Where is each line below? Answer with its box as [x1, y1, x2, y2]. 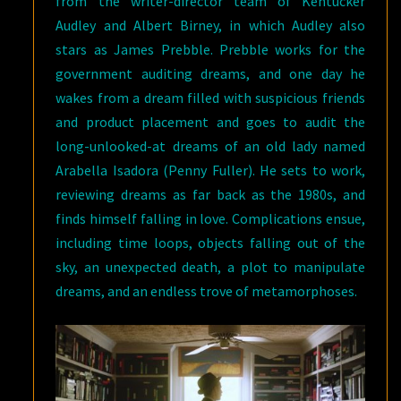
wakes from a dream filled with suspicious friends [55, 89, 365, 107]
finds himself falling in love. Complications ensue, [55, 209, 365, 228]
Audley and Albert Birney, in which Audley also [55, 16, 365, 35]
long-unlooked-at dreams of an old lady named [55, 137, 365, 156]
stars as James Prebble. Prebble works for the [55, 40, 365, 59]
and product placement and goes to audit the [55, 113, 365, 132]
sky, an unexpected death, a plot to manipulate [55, 258, 365, 277]
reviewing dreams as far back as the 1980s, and [55, 185, 365, 204]
